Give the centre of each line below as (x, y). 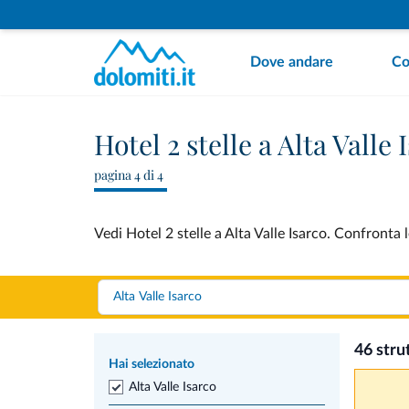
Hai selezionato (152, 364)
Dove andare (292, 62)
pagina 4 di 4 (129, 175)
